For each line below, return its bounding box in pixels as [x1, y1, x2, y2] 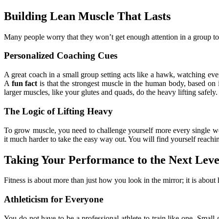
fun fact [11, 79, 38, 88]
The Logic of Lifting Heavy [4, 106, 113, 116]
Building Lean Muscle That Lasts [4, 9, 171, 22]
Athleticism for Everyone [4, 194, 103, 205]
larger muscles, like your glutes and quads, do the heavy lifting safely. [4, 88, 218, 97]
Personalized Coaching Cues [4, 50, 117, 61]
